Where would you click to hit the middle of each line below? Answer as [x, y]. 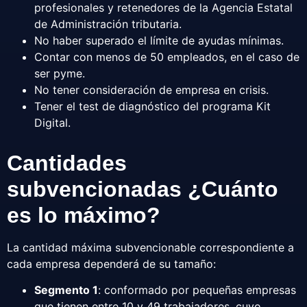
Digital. [52, 122]
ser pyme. [60, 73]
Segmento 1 [66, 290]
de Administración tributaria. [108, 24]
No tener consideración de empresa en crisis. [151, 89]
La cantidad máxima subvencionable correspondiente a [150, 247]
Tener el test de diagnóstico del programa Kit [152, 106]
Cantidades [67, 163]
